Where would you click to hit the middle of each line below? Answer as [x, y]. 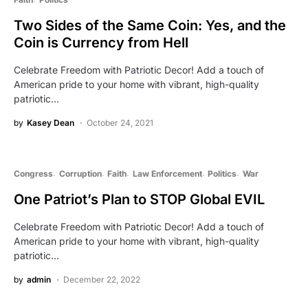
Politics [222, 174]
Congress [33, 174]
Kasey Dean [51, 123]
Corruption [80, 174]
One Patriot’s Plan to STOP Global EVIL [139, 200]
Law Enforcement [167, 174]
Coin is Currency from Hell [101, 43]
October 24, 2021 [120, 123]
